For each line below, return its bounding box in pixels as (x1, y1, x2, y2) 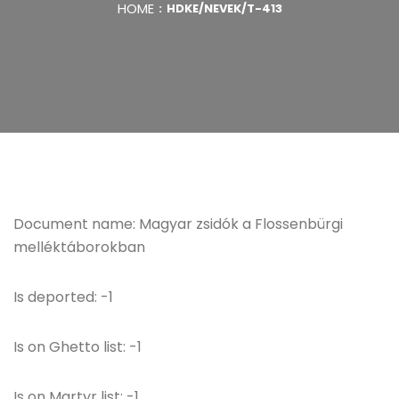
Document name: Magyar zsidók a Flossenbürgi (13, 214, 343, 234)
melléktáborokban (13, 237, 145, 257)
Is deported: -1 (13, 287, 113, 307)
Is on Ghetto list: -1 (13, 337, 142, 357)
